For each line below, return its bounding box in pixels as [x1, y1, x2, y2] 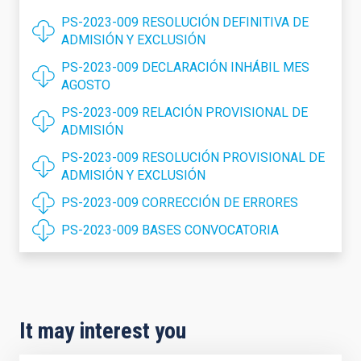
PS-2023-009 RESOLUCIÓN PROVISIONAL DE [61, 150, 325, 165]
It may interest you [19, 317, 186, 344]
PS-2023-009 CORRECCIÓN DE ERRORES [61, 195, 298, 210]
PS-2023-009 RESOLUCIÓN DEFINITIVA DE [61, 15, 309, 30]
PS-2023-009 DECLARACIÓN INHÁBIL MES [61, 60, 309, 75]
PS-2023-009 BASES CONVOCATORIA [61, 222, 279, 238]
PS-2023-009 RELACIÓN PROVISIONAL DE [61, 105, 308, 120]
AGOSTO [61, 77, 110, 93]
